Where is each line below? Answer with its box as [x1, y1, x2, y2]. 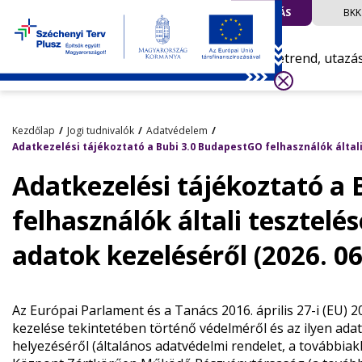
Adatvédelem [145, 124, 208, 137]
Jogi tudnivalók [66, 124, 134, 137]
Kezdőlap [11, 124, 55, 137]
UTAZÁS [252, 6, 291, 19]
